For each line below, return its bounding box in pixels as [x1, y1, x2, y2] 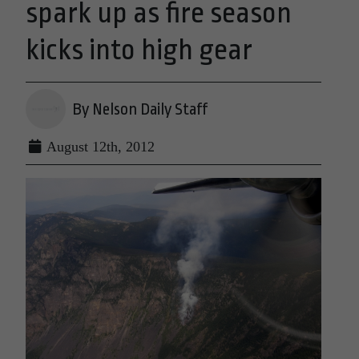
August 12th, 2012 [43, 139, 155, 155]
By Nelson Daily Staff [72, 99, 208, 119]
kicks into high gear [26, 34, 252, 67]
